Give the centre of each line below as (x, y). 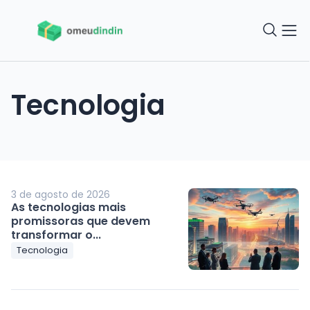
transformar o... (56, 235)
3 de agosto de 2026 (61, 194)
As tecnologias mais (69, 207)
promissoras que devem (81, 221)
